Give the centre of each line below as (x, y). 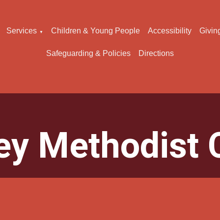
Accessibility (170, 31)
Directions (156, 53)
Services (22, 31)
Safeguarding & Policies (88, 53)
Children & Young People (96, 31)
